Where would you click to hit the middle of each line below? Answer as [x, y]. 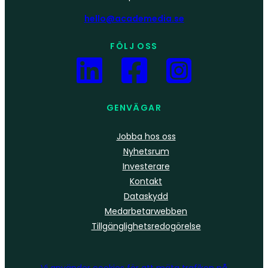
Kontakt [146, 182]
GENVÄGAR [134, 108]
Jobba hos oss [146, 137]
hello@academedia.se [134, 19]
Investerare [146, 167]
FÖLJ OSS [134, 46]
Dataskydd [146, 197]
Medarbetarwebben [146, 211]
